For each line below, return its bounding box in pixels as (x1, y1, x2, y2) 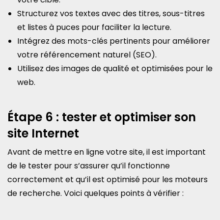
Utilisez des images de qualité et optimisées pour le (17, 63, 213, 74)
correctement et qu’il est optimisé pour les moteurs (7, 174, 208, 185)
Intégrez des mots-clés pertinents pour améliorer (17, 35, 210, 47)
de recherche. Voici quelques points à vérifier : (7, 188, 184, 199)
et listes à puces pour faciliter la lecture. (17, 22, 171, 33)
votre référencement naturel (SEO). (17, 49, 157, 60)
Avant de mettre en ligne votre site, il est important (7, 146, 206, 158)
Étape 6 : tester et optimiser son (7, 109, 196, 125)
